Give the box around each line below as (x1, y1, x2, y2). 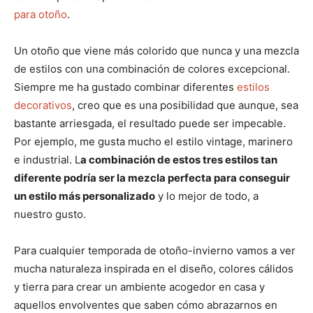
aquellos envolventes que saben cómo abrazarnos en (14, 298, 277, 312)
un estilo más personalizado (14, 189, 155, 203)
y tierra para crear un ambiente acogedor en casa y (14, 279, 265, 293)
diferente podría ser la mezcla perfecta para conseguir (14, 170, 290, 184)
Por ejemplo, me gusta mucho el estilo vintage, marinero (14, 134, 293, 148)
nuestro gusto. (14, 207, 86, 221)
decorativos (14, 98, 72, 112)
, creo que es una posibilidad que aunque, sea (72, 98, 298, 112)
